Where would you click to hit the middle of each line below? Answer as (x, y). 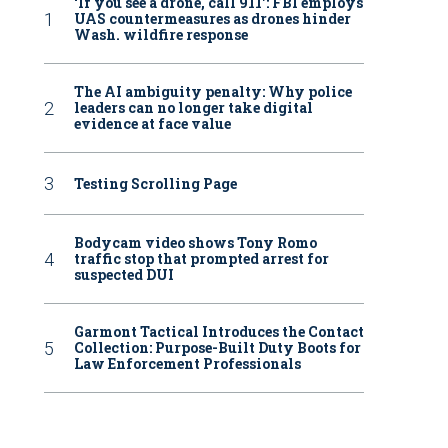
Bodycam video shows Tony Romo (195, 243)
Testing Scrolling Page (155, 183)
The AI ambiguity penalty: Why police (213, 92)
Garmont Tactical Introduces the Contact (219, 332)
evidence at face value (152, 124)
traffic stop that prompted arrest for (201, 259)
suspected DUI (124, 275)
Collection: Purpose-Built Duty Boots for (217, 348)
